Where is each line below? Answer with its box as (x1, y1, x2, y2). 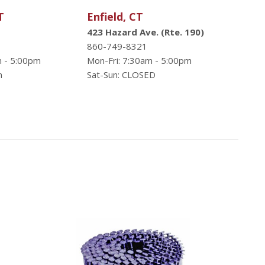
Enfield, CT (87, 9, 144, 24)
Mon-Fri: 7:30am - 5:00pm (87, 54, 192, 66)
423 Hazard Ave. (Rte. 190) (87, 26, 205, 38)
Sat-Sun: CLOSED (87, 69, 156, 80)
